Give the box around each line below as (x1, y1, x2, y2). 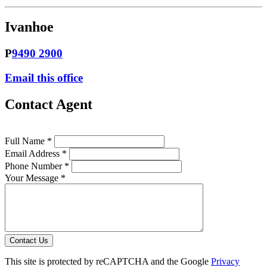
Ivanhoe (5, 19, 54, 35)
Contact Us (10, 235, 48, 245)
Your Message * (5, 172, 66, 183)
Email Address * (5, 148, 67, 159)
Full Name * (5, 135, 52, 146)
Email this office (5, 72, 83, 85)
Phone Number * (5, 160, 69, 171)
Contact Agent (5, 97, 92, 112)
